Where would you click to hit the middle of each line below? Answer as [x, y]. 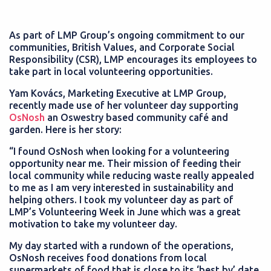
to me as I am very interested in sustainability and [121, 188]
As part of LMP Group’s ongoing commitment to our [127, 35]
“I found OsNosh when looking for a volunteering [119, 151]
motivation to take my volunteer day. [93, 224]
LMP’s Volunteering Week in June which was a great [125, 212]
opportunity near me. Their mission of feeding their [125, 163]
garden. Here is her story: [65, 129]
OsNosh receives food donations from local [108, 258]
